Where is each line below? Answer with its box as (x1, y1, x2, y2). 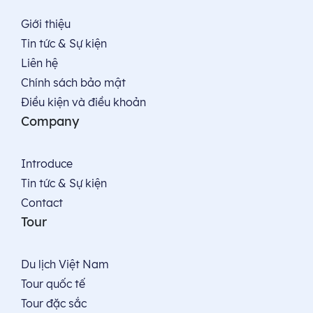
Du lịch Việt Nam (21, 257, 109, 271)
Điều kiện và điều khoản (21, 95, 146, 109)
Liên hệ (21, 56, 58, 70)
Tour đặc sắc (21, 296, 87, 310)
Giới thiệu (21, 17, 71, 31)
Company (21, 113, 79, 129)
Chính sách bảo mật (21, 75, 126, 89)
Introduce (21, 156, 73, 170)
